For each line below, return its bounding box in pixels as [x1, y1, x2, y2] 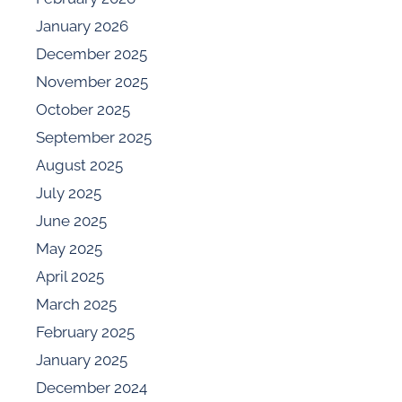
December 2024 [36, 378, 147, 397]
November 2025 [36, 72, 148, 91]
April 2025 [36, 267, 104, 285]
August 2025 [36, 155, 123, 174]
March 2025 [36, 294, 117, 313]
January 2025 [36, 350, 127, 369]
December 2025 [36, 44, 147, 63]
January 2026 [36, 16, 128, 35]
